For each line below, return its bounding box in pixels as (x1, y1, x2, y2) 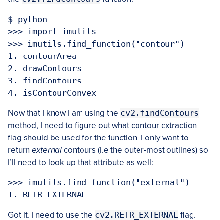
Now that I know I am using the (8, 108, 120, 118)
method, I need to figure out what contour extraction (8, 120, 197, 131)
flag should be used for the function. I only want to (8, 132, 189, 143)
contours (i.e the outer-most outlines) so (62, 144, 208, 155)
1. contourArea (8, 51, 77, 61)
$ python (8, 14, 47, 24)
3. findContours (8, 75, 82, 85)
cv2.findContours (120, 108, 199, 118)
